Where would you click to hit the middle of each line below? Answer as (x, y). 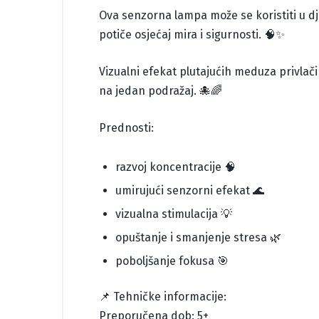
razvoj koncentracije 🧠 (176, 167)
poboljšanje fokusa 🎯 (172, 261)
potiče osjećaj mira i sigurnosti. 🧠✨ (192, 35)
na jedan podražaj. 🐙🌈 (161, 91)
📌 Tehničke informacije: (163, 297)
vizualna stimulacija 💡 (174, 214)
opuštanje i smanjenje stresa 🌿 (198, 238)
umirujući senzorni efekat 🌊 (190, 191)
